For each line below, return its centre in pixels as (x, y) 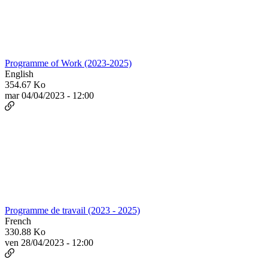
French (18, 221)
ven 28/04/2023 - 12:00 (49, 243)
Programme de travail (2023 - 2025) (72, 211)
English (19, 74)
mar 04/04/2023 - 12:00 (49, 96)
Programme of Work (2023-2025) (68, 63)
